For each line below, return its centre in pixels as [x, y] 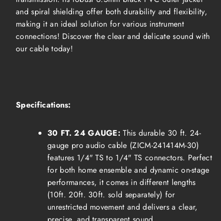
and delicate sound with [169, 36]
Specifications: [43, 105]
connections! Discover [54, 36]
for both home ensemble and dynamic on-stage [129, 170]
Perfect [200, 157]
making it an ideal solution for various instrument [100, 24]
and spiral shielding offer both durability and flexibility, [111, 11]
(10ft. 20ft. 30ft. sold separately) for [111, 194]
